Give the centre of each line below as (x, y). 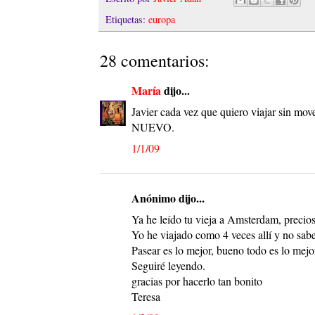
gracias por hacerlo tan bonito (197, 281)
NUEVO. (153, 127)
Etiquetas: (127, 19)
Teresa (146, 296)
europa (162, 19)
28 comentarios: (155, 60)
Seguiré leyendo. (168, 265)
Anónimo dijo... (168, 198)
